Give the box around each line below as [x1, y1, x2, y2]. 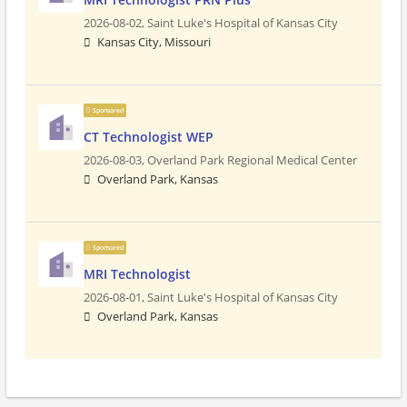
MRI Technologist [84, 265, 191, 283]
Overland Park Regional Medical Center [147, 153, 357, 168]
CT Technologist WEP [84, 128, 213, 145]
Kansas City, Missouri [97, 35, 211, 50]
